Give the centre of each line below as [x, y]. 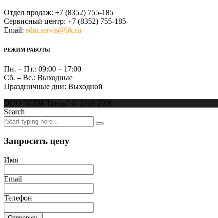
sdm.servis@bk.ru [54, 30]
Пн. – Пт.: [20, 69]
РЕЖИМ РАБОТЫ [27, 50]
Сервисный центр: [35, 21]
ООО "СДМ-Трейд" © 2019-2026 [58, 103]
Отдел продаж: [28, 13]
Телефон [18, 198]
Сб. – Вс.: [20, 78]
